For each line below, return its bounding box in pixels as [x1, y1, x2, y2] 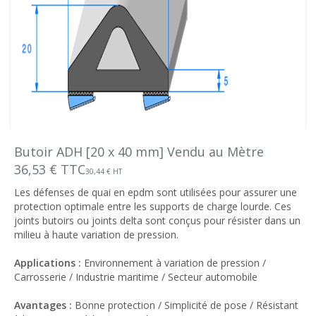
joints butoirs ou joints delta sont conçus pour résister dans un [14, 214, 300, 227]
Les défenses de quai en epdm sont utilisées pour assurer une [14, 186, 297, 199]
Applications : [14, 256, 84, 269]
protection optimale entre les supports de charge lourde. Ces [14, 200, 291, 213]
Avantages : [14, 298, 75, 312]
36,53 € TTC [14, 161, 85, 178]
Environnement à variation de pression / [84, 256, 266, 269]
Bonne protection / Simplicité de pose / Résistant [75, 298, 298, 312]
